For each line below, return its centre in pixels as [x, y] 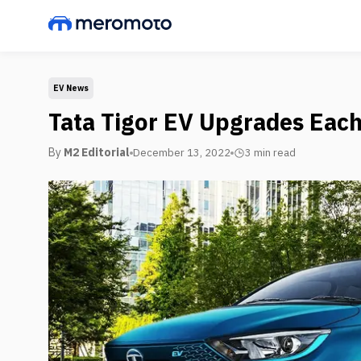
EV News [71, 88]
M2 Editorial [97, 152]
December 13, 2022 [182, 152]
